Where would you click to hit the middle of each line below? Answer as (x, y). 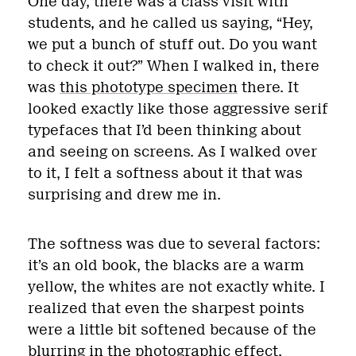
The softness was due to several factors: (174, 244)
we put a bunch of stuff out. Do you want (172, 45)
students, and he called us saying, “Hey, (170, 23)
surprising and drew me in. (124, 195)
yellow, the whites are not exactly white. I (176, 287)
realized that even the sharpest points (166, 309)
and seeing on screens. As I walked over (172, 152)
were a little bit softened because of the (172, 330)
